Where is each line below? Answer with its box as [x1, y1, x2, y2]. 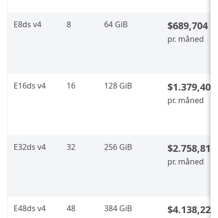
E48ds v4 [14, 202, 46, 214]
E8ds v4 [14, 18, 41, 30]
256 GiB [104, 141, 132, 152]
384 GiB [104, 202, 132, 214]
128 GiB [104, 80, 132, 91]
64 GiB [104, 18, 127, 30]
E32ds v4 [14, 141, 46, 152]
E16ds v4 [14, 80, 46, 91]
